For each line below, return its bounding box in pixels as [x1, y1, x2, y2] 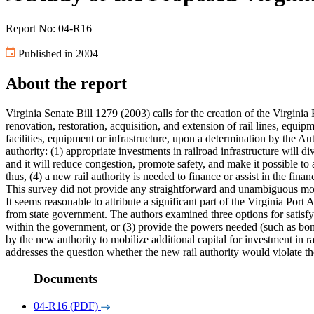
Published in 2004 [15, 47, 98, 60]
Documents [34, 271, 97, 287]
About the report [6, 74, 127, 93]
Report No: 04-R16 [6, 22, 92, 34]
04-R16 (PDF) [34, 300, 98, 313]
